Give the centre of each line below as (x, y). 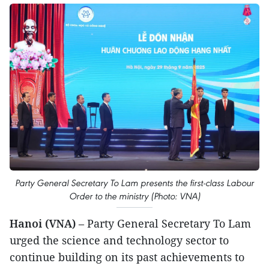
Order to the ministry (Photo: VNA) (134, 196)
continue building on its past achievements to (127, 257)
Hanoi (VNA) (43, 224)
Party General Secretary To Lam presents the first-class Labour (134, 183)
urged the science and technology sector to (119, 240)
